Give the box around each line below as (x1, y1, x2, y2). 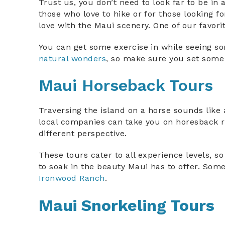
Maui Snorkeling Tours (39, 196, 214, 215)
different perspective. (39, 129, 130, 139)
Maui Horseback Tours (39, 76, 213, 95)
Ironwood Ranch (39, 173, 105, 183)
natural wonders (39, 54, 106, 64)
